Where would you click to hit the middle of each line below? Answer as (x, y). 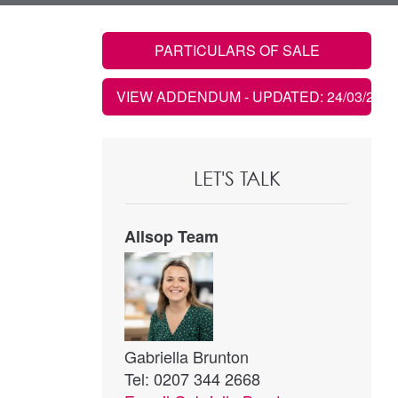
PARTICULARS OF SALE (237, 50)
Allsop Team (171, 236)
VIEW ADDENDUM (180, 96)
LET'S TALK (237, 178)
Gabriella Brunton (187, 356)
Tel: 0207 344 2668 (192, 378)
